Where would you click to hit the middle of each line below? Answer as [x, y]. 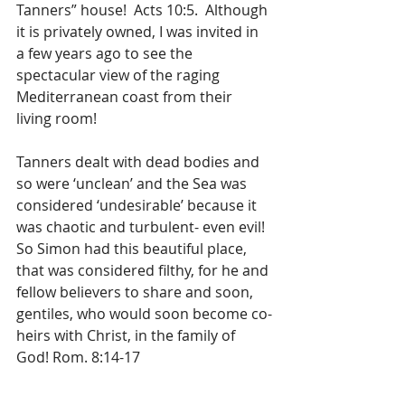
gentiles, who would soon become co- [144, 314]
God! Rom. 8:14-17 [78, 357]
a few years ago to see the [106, 53]
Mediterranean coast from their [126, 97]
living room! [57, 118]
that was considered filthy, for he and [144, 270]
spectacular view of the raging [120, 75]
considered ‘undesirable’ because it [138, 205]
